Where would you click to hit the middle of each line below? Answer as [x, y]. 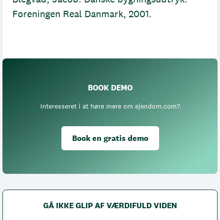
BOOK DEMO [110, 88]
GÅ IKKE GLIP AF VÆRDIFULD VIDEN [110, 206]
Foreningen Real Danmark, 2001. [82, 14]
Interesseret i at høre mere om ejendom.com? [110, 106]
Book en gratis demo [110, 138]
